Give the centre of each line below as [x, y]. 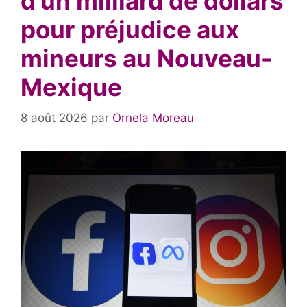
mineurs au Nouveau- [146, 59]
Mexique [71, 87]
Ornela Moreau [153, 118]
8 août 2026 [54, 118]
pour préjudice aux [130, 30]
